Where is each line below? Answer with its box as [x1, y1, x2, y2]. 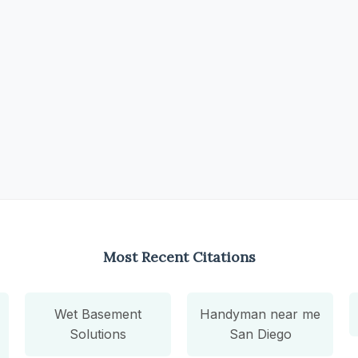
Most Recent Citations [102, 247, 256, 266]
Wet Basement [54, 305, 141, 322]
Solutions [69, 325, 126, 342]
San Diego [229, 325, 292, 342]
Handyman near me [200, 305, 321, 322]
